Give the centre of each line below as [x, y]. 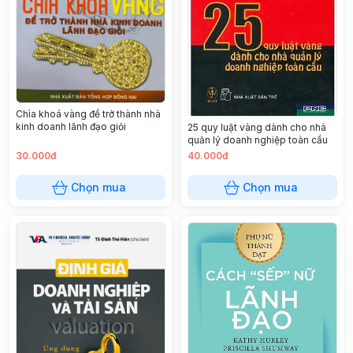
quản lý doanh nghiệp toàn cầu [258, 139]
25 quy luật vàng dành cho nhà [257, 127]
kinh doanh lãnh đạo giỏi [71, 127]
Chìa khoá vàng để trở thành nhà [88, 114]
